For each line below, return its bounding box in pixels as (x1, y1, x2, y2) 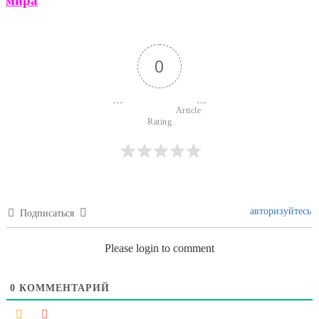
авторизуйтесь (247, 206, 311, 216)
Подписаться (20, 208, 74, 219)
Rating (147, 117, 172, 127)
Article (115, 105, 176, 115)
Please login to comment (105, 242, 214, 254)
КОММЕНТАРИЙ (16, 283, 110, 293)
